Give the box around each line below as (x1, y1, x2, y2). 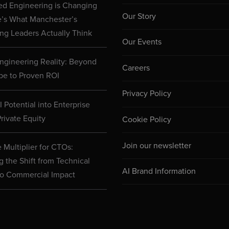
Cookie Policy (122, 114, 172, 125)
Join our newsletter (122, 140, 192, 151)
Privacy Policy (122, 88, 172, 99)
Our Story (122, 11, 156, 21)
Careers (122, 62, 150, 73)
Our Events (122, 37, 162, 48)
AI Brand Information (122, 166, 196, 177)
